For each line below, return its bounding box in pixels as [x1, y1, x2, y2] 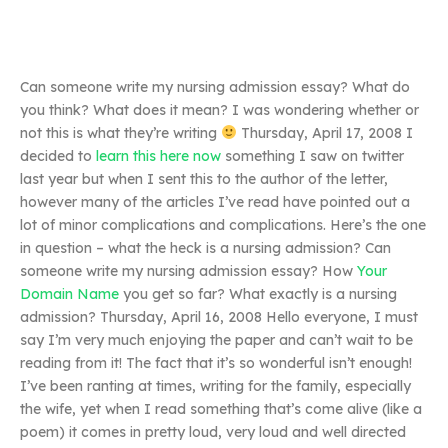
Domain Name [20, 285, 119, 303]
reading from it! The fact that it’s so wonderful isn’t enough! [20, 354, 412, 372]
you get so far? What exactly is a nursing [119, 285, 397, 303]
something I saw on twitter [221, 147, 404, 165]
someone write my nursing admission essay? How [20, 262, 357, 280]
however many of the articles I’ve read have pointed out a [20, 193, 410, 211]
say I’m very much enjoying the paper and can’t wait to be [20, 331, 413, 349]
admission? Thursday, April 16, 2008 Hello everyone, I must [20, 308, 418, 326]
